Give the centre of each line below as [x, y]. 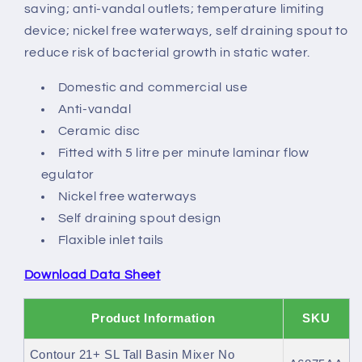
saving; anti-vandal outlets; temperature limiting [174, 9]
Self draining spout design [139, 218]
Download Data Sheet [92, 274]
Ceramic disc [99, 131]
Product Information [154, 318]
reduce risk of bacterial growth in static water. [167, 53]
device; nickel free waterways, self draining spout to [186, 31]
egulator [67, 175]
